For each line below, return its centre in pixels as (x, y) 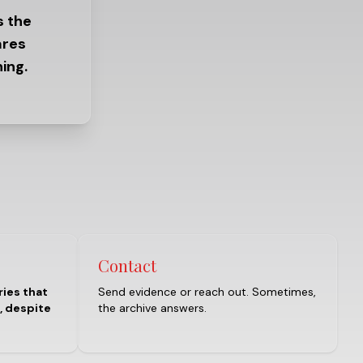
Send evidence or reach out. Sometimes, (207, 292)
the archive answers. (152, 308)
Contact (127, 265)
